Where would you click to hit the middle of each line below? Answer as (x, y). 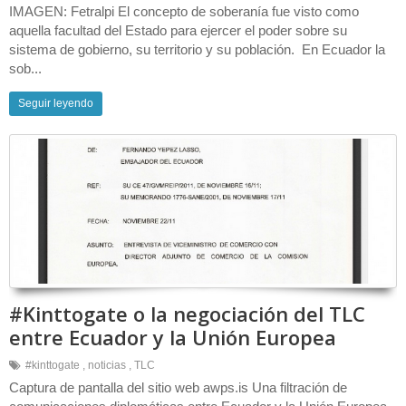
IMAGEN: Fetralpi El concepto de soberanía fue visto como (184, 11)
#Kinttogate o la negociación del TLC (187, 314)
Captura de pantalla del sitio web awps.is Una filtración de (178, 387)
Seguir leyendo (56, 103)
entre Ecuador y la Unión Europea (173, 337)
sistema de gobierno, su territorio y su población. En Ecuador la (197, 49)
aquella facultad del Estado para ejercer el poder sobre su (178, 30)
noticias (107, 365)
